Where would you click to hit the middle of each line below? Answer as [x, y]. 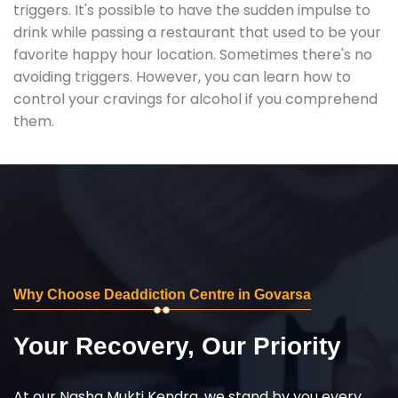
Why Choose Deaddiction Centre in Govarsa [162, 294]
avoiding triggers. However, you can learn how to [182, 76]
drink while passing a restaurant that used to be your [197, 32]
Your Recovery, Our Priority [177, 346]
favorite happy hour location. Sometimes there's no [193, 54]
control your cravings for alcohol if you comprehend [195, 99]
